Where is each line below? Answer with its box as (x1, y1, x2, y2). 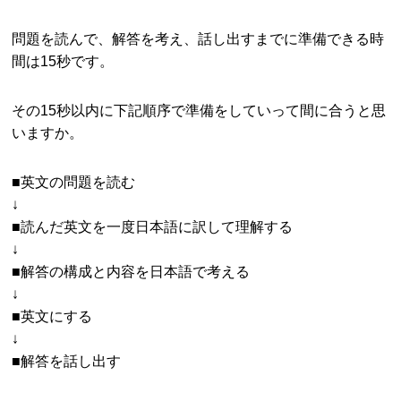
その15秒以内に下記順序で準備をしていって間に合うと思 (12, 102, 387, 119)
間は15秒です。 (12, 53, 115, 70)
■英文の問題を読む (12, 174, 136, 191)
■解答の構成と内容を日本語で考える (12, 263, 251, 280)
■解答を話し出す (12, 353, 122, 370)
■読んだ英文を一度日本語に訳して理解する (12, 218, 294, 235)
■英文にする (12, 308, 93, 325)
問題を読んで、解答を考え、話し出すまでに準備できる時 (12, 30, 385, 47)
